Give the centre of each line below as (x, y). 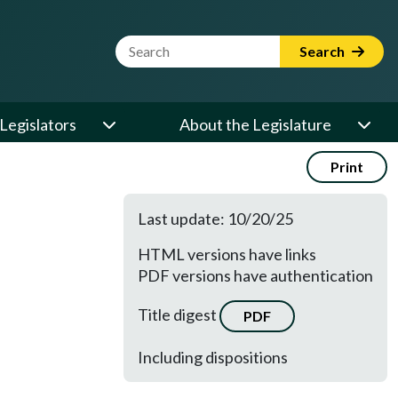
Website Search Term (190, 45)
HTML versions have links (227, 254)
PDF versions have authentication (255, 275)
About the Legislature (255, 124)
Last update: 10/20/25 (215, 219)
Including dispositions (213, 357)
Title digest (179, 314)
